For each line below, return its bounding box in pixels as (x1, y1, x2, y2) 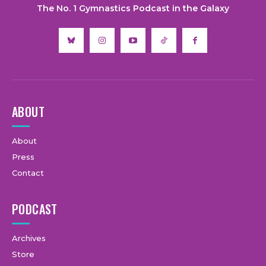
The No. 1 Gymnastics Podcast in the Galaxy (37, 3, 229, 14)
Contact (12, 168, 44, 178)
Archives (12, 233, 46, 243)
